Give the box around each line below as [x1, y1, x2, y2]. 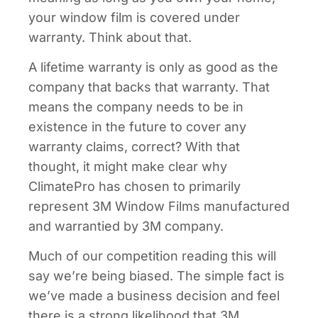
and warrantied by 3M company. [28, 218, 227, 234]
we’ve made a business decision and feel [28, 288, 280, 304]
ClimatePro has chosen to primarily [28, 178, 241, 194]
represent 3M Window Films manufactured [28, 198, 290, 214]
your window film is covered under [28, 9, 240, 25]
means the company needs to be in [28, 99, 243, 114]
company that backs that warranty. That [28, 79, 270, 94]
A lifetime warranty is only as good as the [28, 59, 278, 75]
